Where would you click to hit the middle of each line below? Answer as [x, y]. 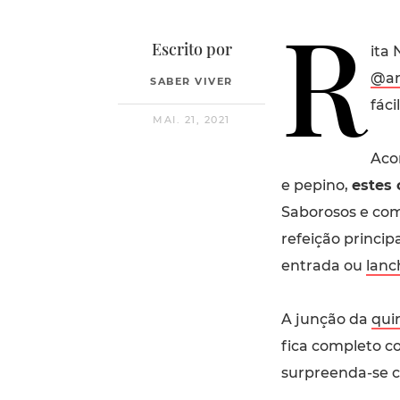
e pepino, [316, 185]
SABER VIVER [192, 81]
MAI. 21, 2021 [192, 119]
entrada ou [323, 265]
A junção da [326, 319]
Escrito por [192, 49]
